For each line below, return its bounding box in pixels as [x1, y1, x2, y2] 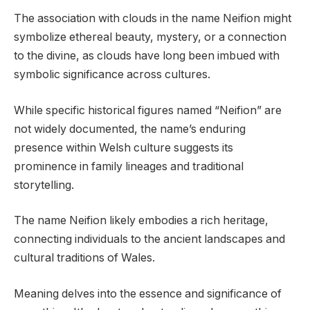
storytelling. [14, 178, 74, 192]
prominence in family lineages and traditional [14, 159, 244, 173]
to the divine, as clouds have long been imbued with [14, 49, 280, 63]
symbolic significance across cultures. [14, 68, 210, 82]
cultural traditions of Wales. [14, 251, 155, 265]
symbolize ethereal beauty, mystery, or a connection [14, 30, 286, 44]
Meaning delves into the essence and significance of [14, 287, 282, 301]
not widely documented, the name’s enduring [14, 122, 246, 136]
